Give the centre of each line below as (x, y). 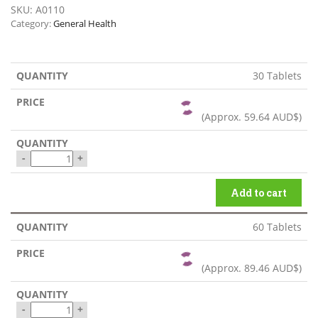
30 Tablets (277, 76)
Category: (32, 24)
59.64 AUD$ (272, 117)
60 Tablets (277, 227)
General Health (85, 24)
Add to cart (259, 193)
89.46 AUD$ (272, 268)
